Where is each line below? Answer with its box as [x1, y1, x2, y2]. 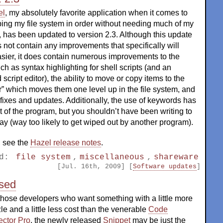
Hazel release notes [30, 138, 101, 147]
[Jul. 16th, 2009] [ [57, 162, 133, 170]
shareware [153, 152, 199, 162]
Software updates [133, 162, 197, 170]
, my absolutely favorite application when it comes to [5, 8, 188, 17]
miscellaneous [80, 152, 145, 162]
